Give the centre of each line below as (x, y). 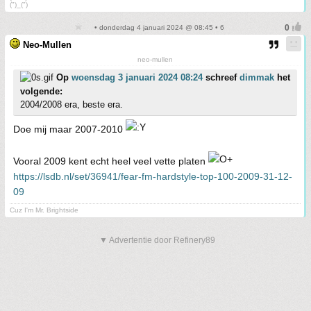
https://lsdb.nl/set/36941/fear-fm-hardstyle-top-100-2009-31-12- (153, 177)
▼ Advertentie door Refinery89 (157, 241)
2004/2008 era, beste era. (72, 105)
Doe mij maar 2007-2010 (69, 129)
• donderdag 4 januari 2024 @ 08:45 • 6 (158, 28)
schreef (221, 78)
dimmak (257, 78)
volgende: (41, 92)
